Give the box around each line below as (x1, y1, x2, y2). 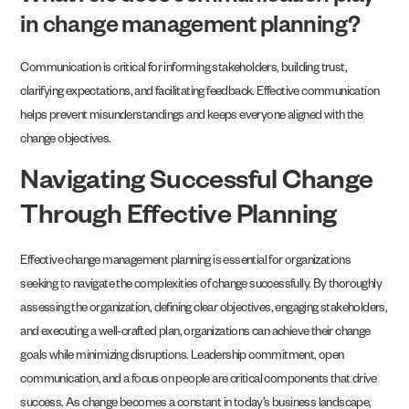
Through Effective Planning (20, 204, 337, 234)
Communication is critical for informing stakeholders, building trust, (20, 63, 348, 78)
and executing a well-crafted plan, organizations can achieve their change (20, 326, 371, 341)
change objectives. (20, 134, 111, 149)
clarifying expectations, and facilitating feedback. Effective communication (20, 87, 380, 101)
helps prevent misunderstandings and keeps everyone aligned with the (20, 110, 363, 125)
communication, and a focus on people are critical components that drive (20, 373, 377, 388)
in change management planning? (20, 16, 361, 42)
